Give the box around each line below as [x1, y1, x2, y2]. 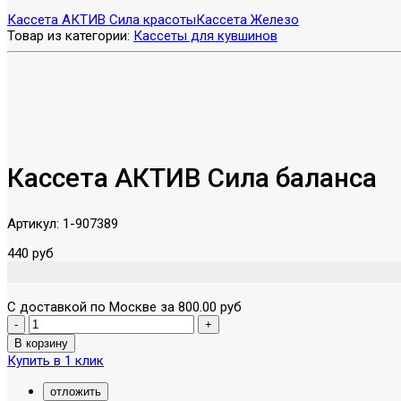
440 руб [7, 244, 54, 261]
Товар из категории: [7, 28, 133, 44]
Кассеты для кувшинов [133, 28, 277, 44]
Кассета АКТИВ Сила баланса [7, 161, 377, 193]
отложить [50, 384, 101, 398]
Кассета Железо [196, 12, 299, 28]
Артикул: [7, 215, 63, 232]
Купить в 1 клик [7, 352, 104, 369]
